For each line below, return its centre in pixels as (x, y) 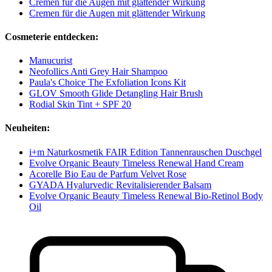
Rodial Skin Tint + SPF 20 (80, 104)
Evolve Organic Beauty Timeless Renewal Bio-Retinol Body (146, 195)
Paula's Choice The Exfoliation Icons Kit (107, 83)
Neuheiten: (27, 128)
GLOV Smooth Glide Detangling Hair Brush (116, 93)
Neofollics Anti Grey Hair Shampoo (98, 72)
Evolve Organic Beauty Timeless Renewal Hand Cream (136, 163)
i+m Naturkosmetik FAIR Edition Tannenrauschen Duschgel (145, 152)
